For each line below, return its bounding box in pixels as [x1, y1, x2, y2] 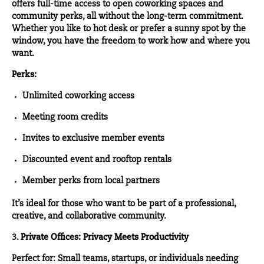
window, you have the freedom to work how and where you [12, 37, 250, 46]
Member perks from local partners [22, 177, 160, 186]
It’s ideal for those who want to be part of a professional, [12, 200, 236, 209]
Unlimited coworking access [22, 92, 134, 101]
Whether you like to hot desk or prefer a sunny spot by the [12, 25, 246, 34]
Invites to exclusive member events [22, 134, 164, 143]
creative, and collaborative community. [12, 212, 166, 221]
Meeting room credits [22, 113, 108, 122]
